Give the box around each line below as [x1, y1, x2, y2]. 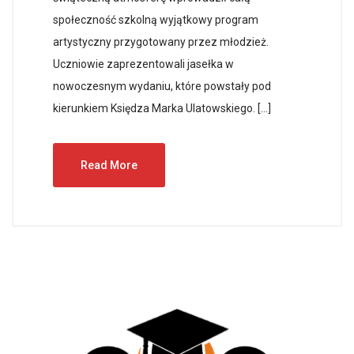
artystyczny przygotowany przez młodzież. [53, 36, 269, 49]
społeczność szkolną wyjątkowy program [53, 13, 258, 27]
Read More [81, 159, 137, 172]
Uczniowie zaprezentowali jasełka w [53, 58, 234, 71]
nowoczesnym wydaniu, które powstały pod [53, 80, 271, 93]
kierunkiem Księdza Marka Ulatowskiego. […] [53, 102, 271, 115]
